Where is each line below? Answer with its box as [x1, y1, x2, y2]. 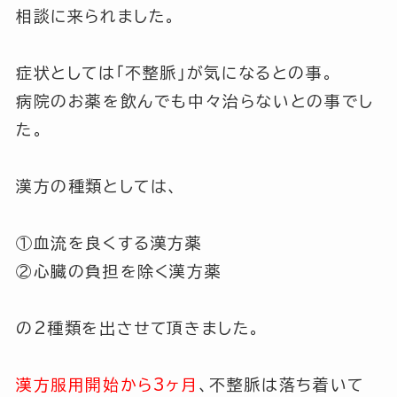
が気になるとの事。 [186, 64, 335, 81]
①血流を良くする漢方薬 [15, 234, 203, 251]
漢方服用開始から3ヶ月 [15, 376, 198, 393]
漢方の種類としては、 [15, 177, 180, 194]
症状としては [15, 64, 116, 81]
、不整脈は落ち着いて [198, 376, 364, 393]
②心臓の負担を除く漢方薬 [15, 262, 222, 279]
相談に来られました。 [15, 7, 178, 24]
